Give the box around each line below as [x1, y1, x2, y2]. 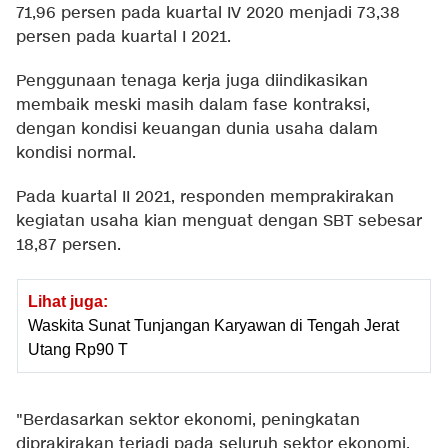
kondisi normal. [16, 142, 136, 164]
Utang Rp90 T [28, 340, 128, 358]
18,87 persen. [16, 234, 121, 256]
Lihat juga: [28, 292, 108, 310]
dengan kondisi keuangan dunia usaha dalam [16, 118, 378, 140]
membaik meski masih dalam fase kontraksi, [16, 94, 370, 116]
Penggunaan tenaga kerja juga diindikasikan [16, 70, 368, 92]
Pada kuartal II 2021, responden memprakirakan [16, 186, 394, 208]
